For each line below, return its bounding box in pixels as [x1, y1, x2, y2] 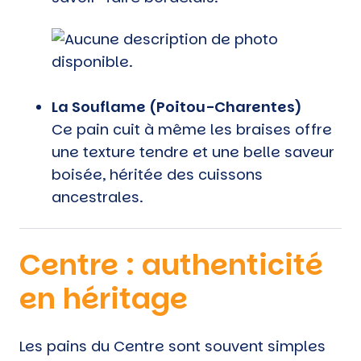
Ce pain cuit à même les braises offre [52, 118, 332, 139]
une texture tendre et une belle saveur [52, 141, 334, 162]
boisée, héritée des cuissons [52, 164, 263, 185]
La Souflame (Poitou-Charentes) [52, 96, 302, 117]
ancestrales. [52, 186, 143, 207]
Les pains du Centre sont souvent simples [19, 335, 326, 356]
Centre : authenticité [19, 243, 323, 285]
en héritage [19, 277, 188, 319]
